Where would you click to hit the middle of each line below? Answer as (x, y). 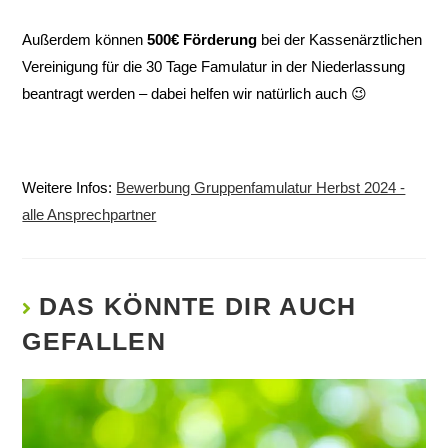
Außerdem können (85, 40)
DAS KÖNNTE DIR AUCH (197, 306)
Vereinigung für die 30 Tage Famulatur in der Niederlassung (214, 67)
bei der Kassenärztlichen (340, 40)
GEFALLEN (94, 341)
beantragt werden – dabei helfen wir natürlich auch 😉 (195, 94)
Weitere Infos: (69, 188)
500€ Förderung (202, 40)
